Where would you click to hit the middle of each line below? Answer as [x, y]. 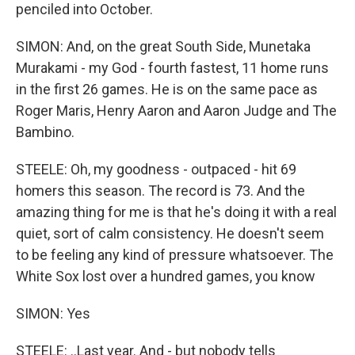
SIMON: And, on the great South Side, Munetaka [163, 46]
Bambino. [45, 132]
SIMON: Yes [53, 313]
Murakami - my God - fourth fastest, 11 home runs [172, 68]
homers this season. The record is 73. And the [160, 191]
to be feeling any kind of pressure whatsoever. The [175, 255]
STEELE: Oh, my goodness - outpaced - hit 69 [156, 169]
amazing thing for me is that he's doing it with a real [176, 212]
